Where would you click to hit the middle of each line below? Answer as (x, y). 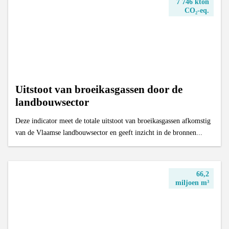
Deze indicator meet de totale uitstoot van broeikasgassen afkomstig (113, 121)
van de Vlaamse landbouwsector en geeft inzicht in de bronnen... (109, 133)
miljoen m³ (192, 182)
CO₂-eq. (197, 10)
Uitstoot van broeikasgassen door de (99, 90)
